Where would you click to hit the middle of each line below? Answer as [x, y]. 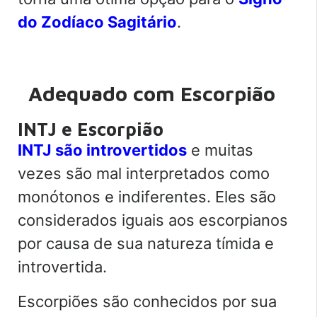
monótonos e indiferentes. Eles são [147, 196]
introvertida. [64, 266]
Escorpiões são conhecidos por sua [147, 301]
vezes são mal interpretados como [144, 173]
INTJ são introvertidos [102, 150]
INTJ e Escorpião [91, 128]
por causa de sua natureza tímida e [146, 243]
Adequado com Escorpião [155, 93]
